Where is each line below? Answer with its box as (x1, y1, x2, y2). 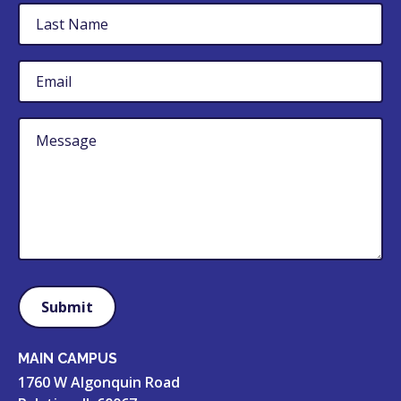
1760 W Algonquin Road (18, 372, 180, 393)
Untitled (17, 117, 78, 138)
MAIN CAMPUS (18, 350, 117, 368)
